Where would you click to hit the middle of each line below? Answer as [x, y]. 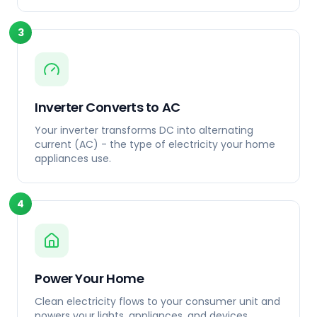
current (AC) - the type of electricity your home [155, 144]
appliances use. [73, 158]
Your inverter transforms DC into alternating [144, 130]
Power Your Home [90, 278]
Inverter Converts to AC [108, 107]
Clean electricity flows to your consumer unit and [157, 301]
